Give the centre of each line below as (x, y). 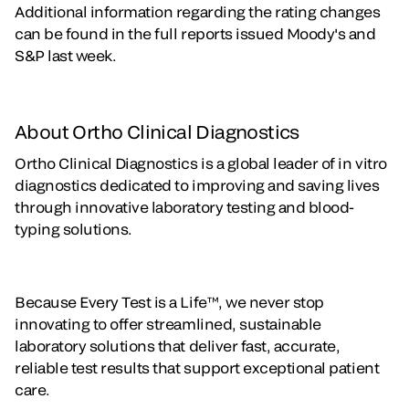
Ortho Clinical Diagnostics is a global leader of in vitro (201, 163)
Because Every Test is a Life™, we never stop (169, 302)
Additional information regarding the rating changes (198, 11)
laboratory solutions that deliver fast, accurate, (178, 346)
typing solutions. (73, 229)
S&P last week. (66, 55)
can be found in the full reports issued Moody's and (195, 33)
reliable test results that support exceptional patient (197, 367)
